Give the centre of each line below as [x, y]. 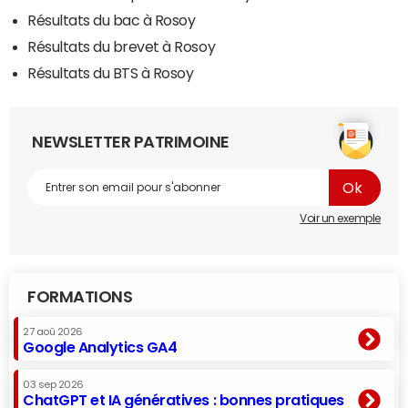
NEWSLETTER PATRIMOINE [131, 143]
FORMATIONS [80, 297]
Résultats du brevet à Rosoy [122, 47]
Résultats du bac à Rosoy [112, 20]
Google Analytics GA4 [100, 347]
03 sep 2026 [53, 385]
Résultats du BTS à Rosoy [111, 73]
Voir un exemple [340, 219]
